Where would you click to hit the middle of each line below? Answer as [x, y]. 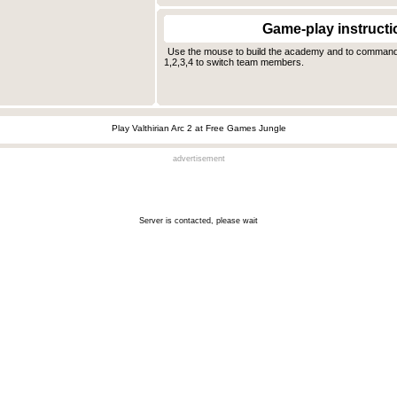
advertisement [198, 159]
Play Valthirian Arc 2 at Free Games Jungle [199, 128]
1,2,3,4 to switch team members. [234, 62]
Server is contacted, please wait [198, 221]
